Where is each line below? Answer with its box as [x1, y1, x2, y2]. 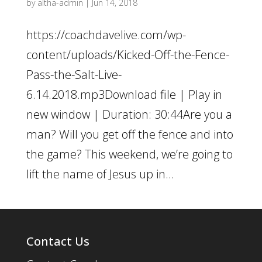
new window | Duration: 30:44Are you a [26, 106, 232, 122]
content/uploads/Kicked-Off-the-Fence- [26, 47, 229, 63]
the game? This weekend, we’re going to [26, 146, 233, 162]
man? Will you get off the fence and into [26, 126, 233, 142]
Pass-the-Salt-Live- [26, 67, 122, 82]
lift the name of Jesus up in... [26, 166, 174, 182]
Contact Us [26, 233, 89, 249]
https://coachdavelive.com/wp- [26, 27, 186, 43]
